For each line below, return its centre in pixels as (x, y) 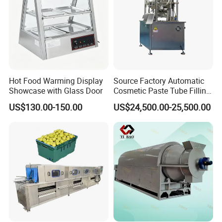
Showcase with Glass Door (56, 90)
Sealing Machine (142, 100)
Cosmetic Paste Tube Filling (162, 90)
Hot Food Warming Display (56, 81)
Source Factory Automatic (159, 81)
